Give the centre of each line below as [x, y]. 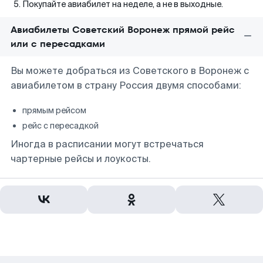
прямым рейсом [54, 110]
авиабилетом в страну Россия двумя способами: [126, 85]
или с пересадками [58, 44]
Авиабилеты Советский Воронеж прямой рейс [123, 30]
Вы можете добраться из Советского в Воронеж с [130, 71]
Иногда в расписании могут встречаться [107, 144]
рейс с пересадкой [60, 126]
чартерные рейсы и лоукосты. [81, 159]
